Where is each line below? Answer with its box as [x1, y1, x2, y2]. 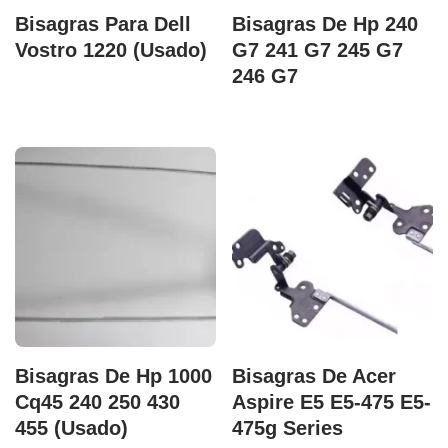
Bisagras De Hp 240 [232, 12, 419, 35]
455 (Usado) [15, 416, 128, 439]
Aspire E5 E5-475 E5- [232, 390, 432, 413]
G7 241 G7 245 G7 [232, 38, 404, 61]
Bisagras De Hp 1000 [15, 364, 212, 387]
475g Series [232, 416, 344, 439]
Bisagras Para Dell [15, 12, 191, 35]
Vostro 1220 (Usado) [15, 38, 207, 61]
